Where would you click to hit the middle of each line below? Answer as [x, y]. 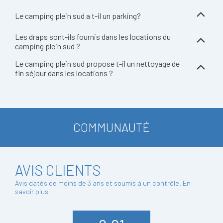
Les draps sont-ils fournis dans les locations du [93, 37]
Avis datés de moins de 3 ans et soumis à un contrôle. [99, 183]
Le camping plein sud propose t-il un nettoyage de [97, 63]
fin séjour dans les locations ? [64, 73]
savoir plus [32, 191]
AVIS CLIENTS [58, 170]
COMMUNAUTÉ [111, 127]
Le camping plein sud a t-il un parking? [78, 15]
